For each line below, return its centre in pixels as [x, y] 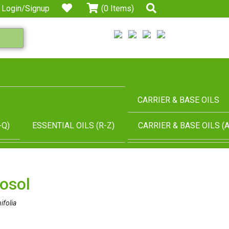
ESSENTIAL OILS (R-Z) [73, 125]
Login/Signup [26, 8]
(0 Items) [118, 8]
